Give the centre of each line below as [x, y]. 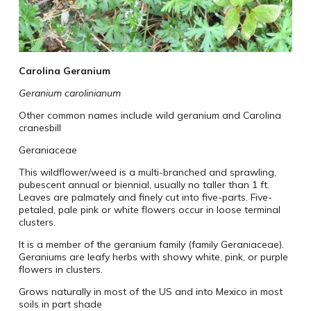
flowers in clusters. [60, 269]
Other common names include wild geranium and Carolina [150, 115]
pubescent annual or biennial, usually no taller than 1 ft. [144, 184]
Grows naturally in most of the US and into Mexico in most [150, 291]
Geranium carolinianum [69, 93]
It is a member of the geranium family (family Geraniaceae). [151, 244]
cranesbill [40, 127]
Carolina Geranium [64, 70]
